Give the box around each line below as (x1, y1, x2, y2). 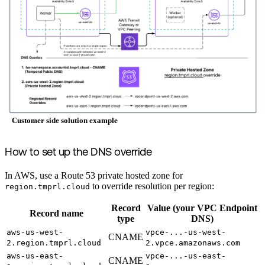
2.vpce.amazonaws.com (146, 238, 240, 248)
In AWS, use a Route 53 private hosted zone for (5, 170, 183, 181)
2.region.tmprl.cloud (7, 238, 101, 248)
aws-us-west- (7, 228, 63, 237)
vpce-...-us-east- (146, 251, 226, 261)
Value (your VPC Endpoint (147, 203, 257, 214)
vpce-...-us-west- (146, 228, 226, 237)
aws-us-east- (7, 251, 63, 261)
